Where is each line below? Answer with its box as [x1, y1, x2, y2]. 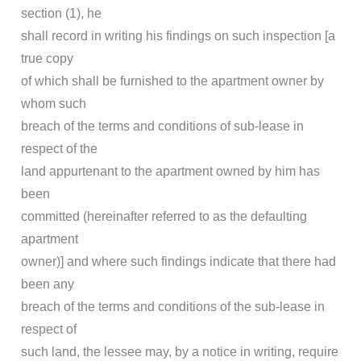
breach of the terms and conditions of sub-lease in [21, 119, 304, 134]
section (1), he [21, 6, 102, 21]
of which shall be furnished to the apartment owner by [21, 74, 324, 89]
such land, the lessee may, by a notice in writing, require [21, 345, 338, 359]
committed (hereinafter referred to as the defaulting [21, 210, 307, 224]
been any [21, 277, 74, 292]
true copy [21, 52, 73, 66]
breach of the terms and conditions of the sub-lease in [21, 300, 325, 314]
